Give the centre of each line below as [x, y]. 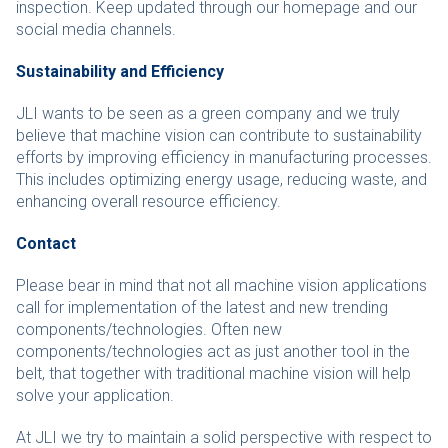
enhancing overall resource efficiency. [150, 201]
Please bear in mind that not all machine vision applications [221, 285]
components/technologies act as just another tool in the [213, 351]
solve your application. [95, 395]
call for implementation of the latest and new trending [202, 307]
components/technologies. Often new [149, 329]
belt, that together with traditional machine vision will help [213, 373]
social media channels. [96, 29]
